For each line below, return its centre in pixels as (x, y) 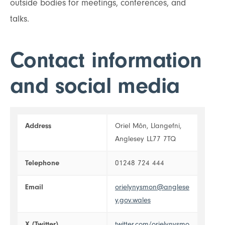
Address (38, 126)
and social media (95, 85)
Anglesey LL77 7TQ (145, 139)
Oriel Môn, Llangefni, (148, 126)
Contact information (106, 60)
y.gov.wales (133, 200)
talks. (20, 19)
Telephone (42, 163)
